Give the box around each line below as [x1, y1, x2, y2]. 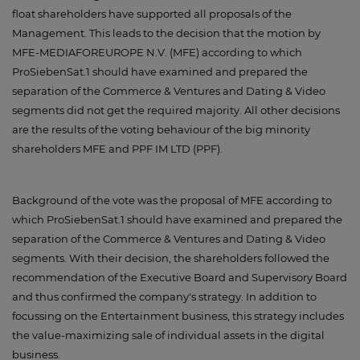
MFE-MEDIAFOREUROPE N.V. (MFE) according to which [12, 46, 302, 59]
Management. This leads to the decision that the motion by [12, 27, 321, 39]
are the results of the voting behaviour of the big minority [12, 123, 310, 136]
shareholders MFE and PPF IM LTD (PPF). [12, 142, 223, 155]
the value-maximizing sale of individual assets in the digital [12, 329, 325, 342]
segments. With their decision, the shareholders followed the [12, 252, 329, 264]
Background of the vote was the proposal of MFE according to [12, 194, 332, 207]
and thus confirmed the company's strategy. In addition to [12, 290, 317, 303]
